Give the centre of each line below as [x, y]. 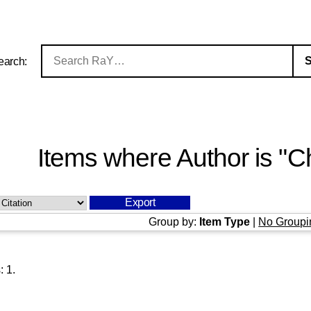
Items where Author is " [162, 158]
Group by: [174, 221]
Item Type [225, 221]
